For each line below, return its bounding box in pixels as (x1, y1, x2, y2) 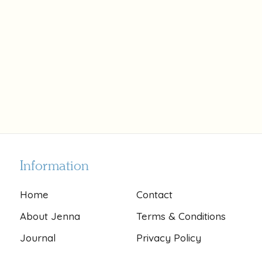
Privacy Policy (136, 232, 202, 244)
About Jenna (20, 210, 81, 222)
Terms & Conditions (136, 210, 226, 222)
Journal (20, 232, 56, 244)
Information (20, 157, 89, 174)
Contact (136, 188, 173, 201)
